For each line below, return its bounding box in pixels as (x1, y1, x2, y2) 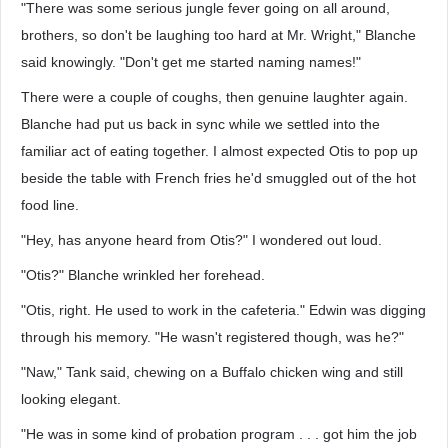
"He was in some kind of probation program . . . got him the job (21, 426, 417, 442)
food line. (21, 197, 79, 213)
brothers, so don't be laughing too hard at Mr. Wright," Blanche (21, 27, 416, 43)
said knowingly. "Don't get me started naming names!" (21, 54, 361, 70)
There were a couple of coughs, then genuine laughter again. (21, 89, 408, 105)
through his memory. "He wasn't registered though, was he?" (21, 329, 404, 345)
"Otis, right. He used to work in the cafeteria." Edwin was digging (21, 302, 426, 318)
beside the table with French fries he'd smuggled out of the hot (21, 170, 416, 186)
